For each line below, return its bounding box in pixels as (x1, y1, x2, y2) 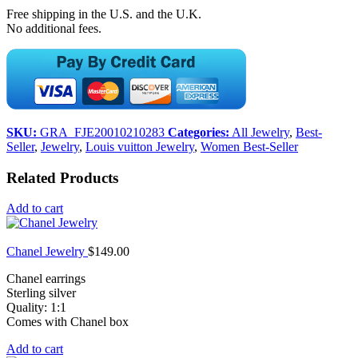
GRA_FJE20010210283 (40, 125, 165, 139)
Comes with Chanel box (6, 315, 129, 329)
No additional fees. (6, 21, 101, 35)
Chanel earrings (6, 272, 86, 286)
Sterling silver (6, 286, 76, 300)
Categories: (168, 125, 229, 139)
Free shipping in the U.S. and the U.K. (6, 6, 201, 21)
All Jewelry (232, 125, 289, 139)
